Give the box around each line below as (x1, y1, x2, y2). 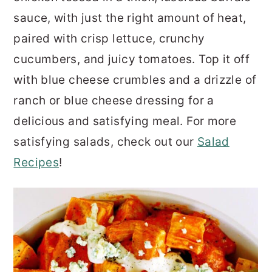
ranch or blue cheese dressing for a (13, 93, 214, 107)
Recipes (13, 155, 59, 169)
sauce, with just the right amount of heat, (13, 11, 246, 25)
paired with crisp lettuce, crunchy (13, 32, 205, 46)
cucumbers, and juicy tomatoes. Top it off (13, 52, 250, 66)
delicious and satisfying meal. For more (13, 114, 237, 128)
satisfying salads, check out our (13, 135, 197, 149)
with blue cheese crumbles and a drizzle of (13, 73, 257, 87)
